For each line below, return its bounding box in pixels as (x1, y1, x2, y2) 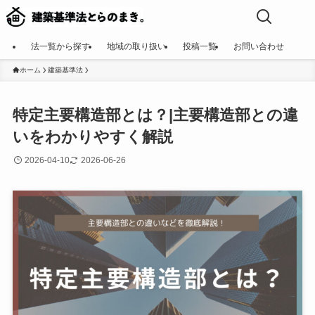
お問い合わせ (233, 41, 284, 51)
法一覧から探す (31, 41, 90, 51)
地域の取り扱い (107, 41, 166, 51)
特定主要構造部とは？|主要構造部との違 (12, 106, 298, 124)
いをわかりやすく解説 (12, 128, 173, 146)
